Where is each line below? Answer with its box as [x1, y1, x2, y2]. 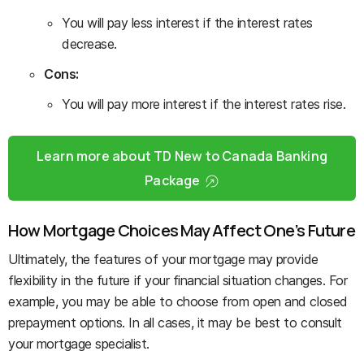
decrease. [62, 35, 117, 52]
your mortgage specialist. [8, 335, 150, 352]
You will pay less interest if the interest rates [62, 14, 313, 31]
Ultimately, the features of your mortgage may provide [8, 250, 318, 267]
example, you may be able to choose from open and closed [8, 292, 348, 310]
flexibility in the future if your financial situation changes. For [8, 271, 348, 288]
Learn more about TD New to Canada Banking [36, 146, 328, 165]
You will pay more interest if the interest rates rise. [62, 95, 346, 112]
